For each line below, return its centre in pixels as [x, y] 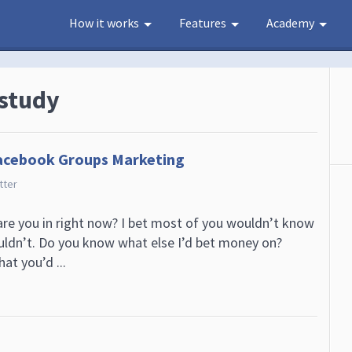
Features [203, 23]
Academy [290, 23]
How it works [104, 23]
